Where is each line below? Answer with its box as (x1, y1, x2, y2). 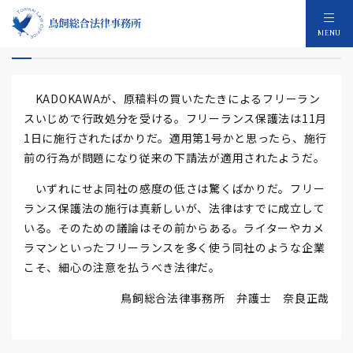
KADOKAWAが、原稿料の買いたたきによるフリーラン (24, 91, 321, 106)
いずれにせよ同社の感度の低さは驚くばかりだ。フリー (24, 180, 325, 196)
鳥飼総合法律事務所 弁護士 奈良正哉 (121, 290, 329, 306)
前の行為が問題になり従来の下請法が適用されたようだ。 (24, 150, 325, 165)
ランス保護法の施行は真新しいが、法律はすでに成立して (24, 200, 325, 216)
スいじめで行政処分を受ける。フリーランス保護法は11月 (24, 110, 327, 126)
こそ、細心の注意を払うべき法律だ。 (24, 259, 221, 275)
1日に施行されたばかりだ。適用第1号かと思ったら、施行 (24, 130, 327, 146)
